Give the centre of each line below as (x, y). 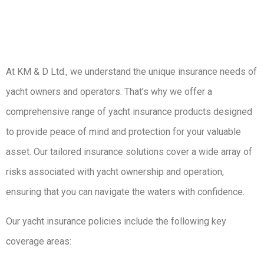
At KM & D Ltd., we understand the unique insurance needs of (131, 72)
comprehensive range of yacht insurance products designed (129, 112)
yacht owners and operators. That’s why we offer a (109, 92)
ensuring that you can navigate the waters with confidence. (125, 192)
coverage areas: (39, 241)
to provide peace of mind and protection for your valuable (123, 132)
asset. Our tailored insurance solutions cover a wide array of (129, 152)
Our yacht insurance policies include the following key (116, 221)
